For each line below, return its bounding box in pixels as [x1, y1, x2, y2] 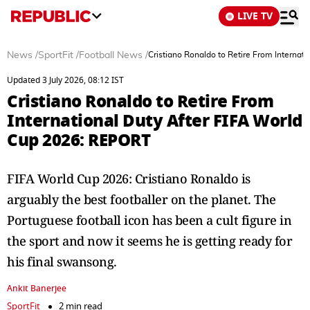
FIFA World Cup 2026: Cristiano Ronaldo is [7, 170, 250, 187]
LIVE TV [237, 9, 273, 24]
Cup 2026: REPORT [7, 127, 150, 153]
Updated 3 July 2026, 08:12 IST [7, 74, 124, 86]
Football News [79, 51, 143, 60]
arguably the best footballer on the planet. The [7, 191, 276, 208]
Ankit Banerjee [7, 282, 66, 295]
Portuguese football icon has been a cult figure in [7, 212, 291, 228]
